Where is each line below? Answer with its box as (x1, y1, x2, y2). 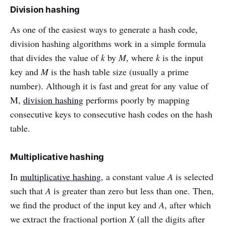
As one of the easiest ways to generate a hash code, (10, 23, 198, 36)
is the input (162, 51, 203, 64)
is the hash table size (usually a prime (48, 66, 189, 78)
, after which (164, 199, 211, 211)
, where (126, 51, 156, 64)
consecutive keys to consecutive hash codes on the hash (10, 108, 212, 121)
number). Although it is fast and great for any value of (10, 80, 208, 92)
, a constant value (101, 171, 167, 183)
